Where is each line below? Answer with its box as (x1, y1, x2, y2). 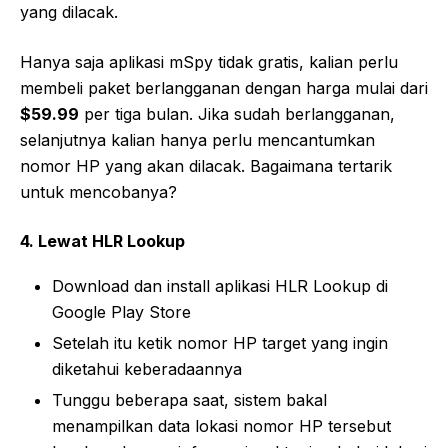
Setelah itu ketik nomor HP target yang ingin (52, 332, 388, 353)
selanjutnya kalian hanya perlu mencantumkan (20, 129, 375, 150)
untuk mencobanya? (20, 181, 177, 202)
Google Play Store (52, 301, 191, 322)
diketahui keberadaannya (52, 358, 242, 379)
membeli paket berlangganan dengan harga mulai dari (20, 77, 428, 98)
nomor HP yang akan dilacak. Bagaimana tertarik (20, 155, 392, 176)
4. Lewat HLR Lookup (20, 230, 185, 251)
